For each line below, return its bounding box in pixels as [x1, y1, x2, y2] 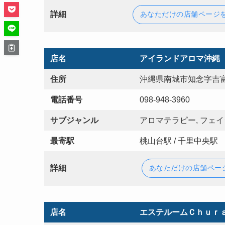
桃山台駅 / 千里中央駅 [140, 136, 218, 145]
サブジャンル [50, 116, 98, 125]
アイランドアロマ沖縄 [140, 54, 220, 63]
